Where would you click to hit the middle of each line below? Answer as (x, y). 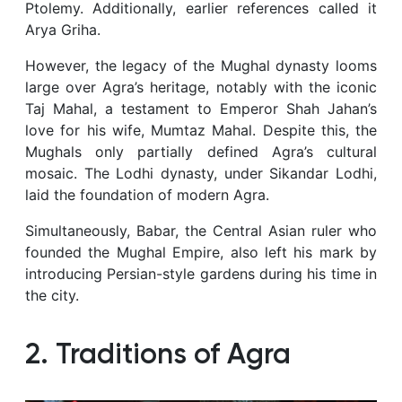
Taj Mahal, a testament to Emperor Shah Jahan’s (201, 109)
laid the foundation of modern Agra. (147, 195)
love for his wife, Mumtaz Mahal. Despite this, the (201, 130)
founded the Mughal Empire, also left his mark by (201, 252)
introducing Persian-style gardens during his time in (201, 274)
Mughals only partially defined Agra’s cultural (201, 152)
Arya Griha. (63, 30)
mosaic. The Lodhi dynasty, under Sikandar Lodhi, (201, 173)
